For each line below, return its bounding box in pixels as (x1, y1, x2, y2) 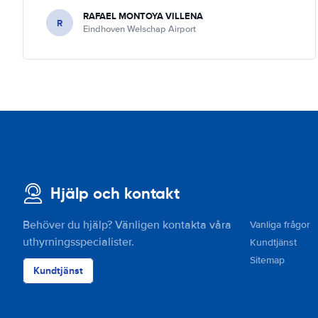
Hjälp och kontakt (50, 184, 180, 203)
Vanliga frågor (250, 219, 310, 231)
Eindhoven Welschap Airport (83, 23, 196, 35)
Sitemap (250, 254, 285, 266)
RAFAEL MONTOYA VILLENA (83, 9, 203, 23)
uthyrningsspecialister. (23, 235, 134, 249)
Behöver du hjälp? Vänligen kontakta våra (23, 218, 231, 232)
